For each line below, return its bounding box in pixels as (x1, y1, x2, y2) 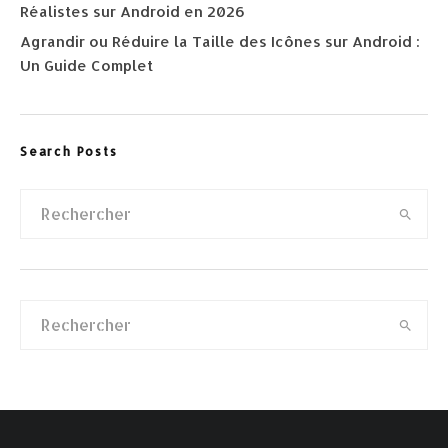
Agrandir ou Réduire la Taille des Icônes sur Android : (20, 32, 420, 51)
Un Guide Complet (20, 56, 153, 75)
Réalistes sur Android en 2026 (20, 2, 245, 21)
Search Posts (20, 144, 118, 159)
